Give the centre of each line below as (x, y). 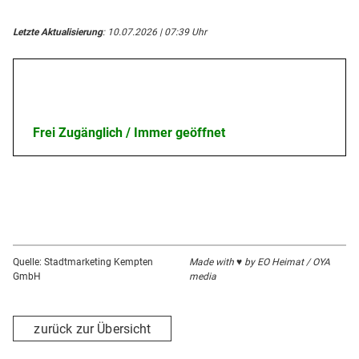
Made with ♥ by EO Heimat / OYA (260, 262)
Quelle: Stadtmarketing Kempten (83, 262)
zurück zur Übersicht (93, 329)
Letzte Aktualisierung (58, 32)
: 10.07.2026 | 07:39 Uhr (155, 32)
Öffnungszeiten (77, 85)
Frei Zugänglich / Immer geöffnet (129, 133)
